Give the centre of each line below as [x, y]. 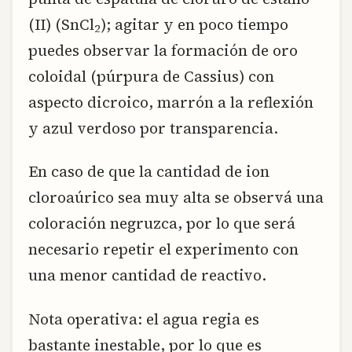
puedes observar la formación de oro [163, 50]
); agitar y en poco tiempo [194, 24]
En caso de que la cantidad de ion [149, 172]
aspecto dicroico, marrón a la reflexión [171, 102]
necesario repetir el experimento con [163, 249]
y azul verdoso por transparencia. [153, 128]
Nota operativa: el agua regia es [144, 319]
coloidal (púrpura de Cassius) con [151, 76]
